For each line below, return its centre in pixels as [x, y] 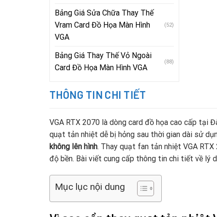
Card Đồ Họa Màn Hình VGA [101, 68]
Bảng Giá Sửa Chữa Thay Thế [104, 13]
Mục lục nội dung [90, 187]
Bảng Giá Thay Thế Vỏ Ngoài [103, 55]
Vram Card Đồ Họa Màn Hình [102, 25]
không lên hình [73, 147]
